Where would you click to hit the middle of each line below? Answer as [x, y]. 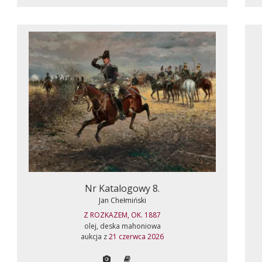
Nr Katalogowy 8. [122, 188]
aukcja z [95, 237]
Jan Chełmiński [122, 200]
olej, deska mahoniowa [122, 226]
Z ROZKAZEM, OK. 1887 [122, 215]
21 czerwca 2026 [136, 237]
